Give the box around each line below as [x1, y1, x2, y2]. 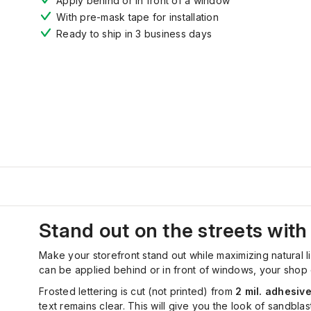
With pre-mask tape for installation [56, 11, 219, 24]
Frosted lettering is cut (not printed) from [39, 285, 235, 297]
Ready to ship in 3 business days [56, 28, 212, 40]
